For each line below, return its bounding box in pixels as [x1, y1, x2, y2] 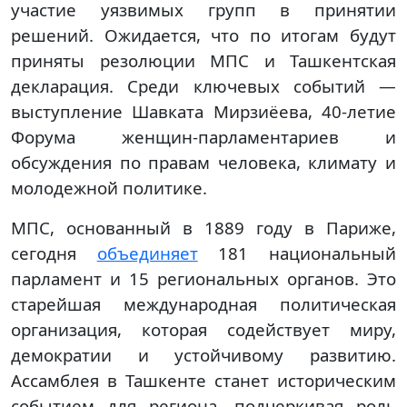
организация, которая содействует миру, [11, 318, 396, 342]
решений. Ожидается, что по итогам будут [11, 24, 396, 47]
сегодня [11, 242, 97, 265]
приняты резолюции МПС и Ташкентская [11, 49, 396, 73]
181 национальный [197, 242, 397, 265]
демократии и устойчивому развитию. [11, 343, 396, 367]
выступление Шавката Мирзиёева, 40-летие [11, 100, 396, 124]
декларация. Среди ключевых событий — [11, 74, 396, 98]
